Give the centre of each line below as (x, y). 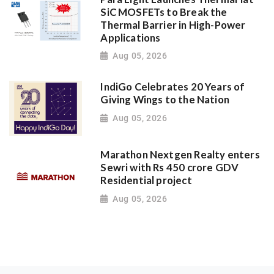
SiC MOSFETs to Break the (164, 12)
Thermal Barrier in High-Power (173, 25)
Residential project (146, 181)
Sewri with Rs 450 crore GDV (170, 168)
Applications (131, 38)
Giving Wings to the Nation (165, 100)
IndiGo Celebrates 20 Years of (173, 87)
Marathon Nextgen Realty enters (180, 155)
